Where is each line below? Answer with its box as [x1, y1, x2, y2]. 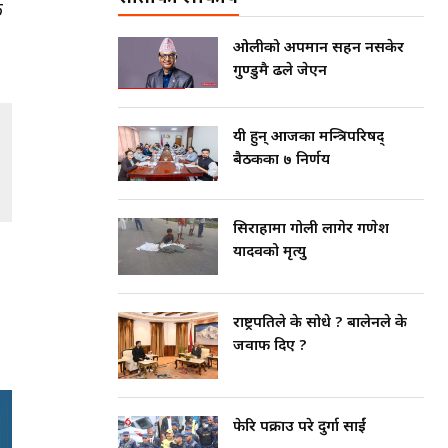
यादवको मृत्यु [233, 243, 306, 263]
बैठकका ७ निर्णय [233, 151, 330, 171]
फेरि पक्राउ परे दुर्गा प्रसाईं [233, 417, 366, 437]
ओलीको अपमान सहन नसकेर [233, 39, 404, 58]
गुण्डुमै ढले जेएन [233, 62, 327, 81]
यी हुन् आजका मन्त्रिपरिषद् [233, 128, 384, 148]
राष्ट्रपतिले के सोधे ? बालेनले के [233, 313, 407, 333]
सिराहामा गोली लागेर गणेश [233, 220, 389, 240]
